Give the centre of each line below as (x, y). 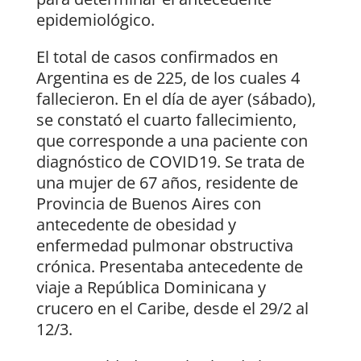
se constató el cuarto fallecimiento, (166, 119)
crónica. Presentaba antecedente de (169, 266)
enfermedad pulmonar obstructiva (164, 245)
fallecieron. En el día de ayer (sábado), (176, 98)
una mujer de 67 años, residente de (167, 182)
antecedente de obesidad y (136, 224)
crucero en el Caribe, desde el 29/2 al (172, 308)
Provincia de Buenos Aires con (148, 203)
